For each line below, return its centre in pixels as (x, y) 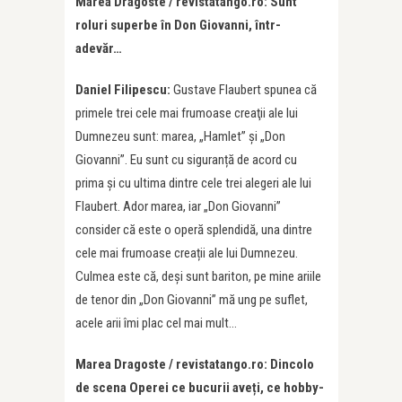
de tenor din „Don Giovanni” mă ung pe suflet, (192, 300)
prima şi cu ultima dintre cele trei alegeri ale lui (193, 184)
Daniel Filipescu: (124, 90)
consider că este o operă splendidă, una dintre (194, 230)
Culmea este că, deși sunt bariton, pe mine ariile (198, 277)
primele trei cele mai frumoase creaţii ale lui (187, 114)
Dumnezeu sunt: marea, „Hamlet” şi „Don (180, 137)
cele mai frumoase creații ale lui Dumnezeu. (187, 253)
